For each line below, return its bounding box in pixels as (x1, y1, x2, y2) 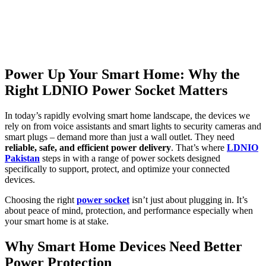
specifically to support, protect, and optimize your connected (5, 163, 230, 174)
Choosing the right (5, 194, 77, 205)
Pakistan (5, 153, 40, 163)
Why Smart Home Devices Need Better (5, 238, 242, 254)
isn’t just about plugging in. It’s (129, 194, 248, 205)
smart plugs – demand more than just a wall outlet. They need (5, 131, 235, 142)
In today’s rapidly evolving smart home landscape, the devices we (5, 110, 250, 121)
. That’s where (171, 142, 227, 153)
